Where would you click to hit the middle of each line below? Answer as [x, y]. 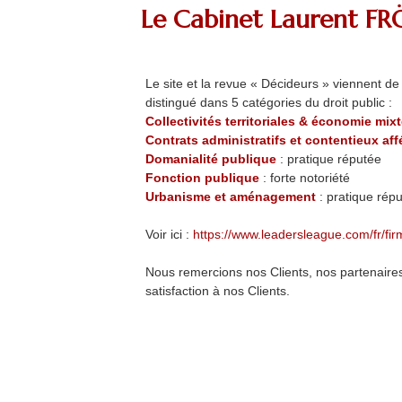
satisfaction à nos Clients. [218, 291]
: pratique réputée [329, 159]
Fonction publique [202, 178]
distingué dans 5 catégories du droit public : [269, 102]
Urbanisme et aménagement [231, 197]
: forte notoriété [305, 178]
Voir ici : [169, 234]
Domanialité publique [211, 159]
